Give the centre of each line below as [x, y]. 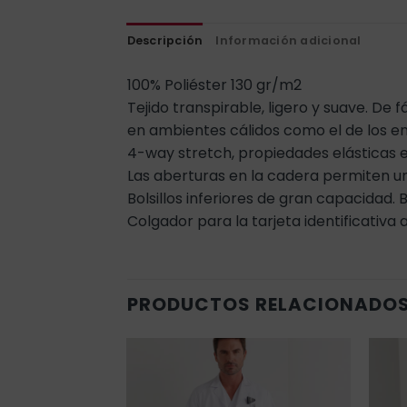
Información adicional [288, 40]
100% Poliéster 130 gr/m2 [214, 84]
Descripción [165, 40]
